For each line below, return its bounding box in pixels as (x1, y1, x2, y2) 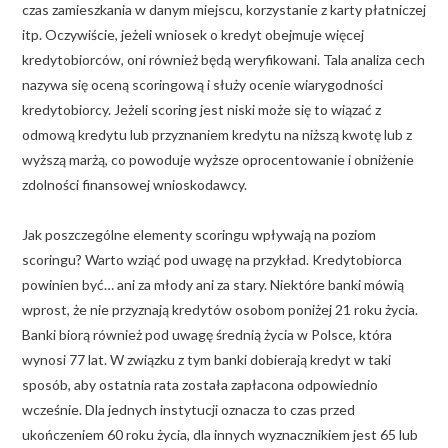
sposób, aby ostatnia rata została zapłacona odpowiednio (22, 375, 378, 393)
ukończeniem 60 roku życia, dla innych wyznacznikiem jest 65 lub (22, 425, 418, 443)
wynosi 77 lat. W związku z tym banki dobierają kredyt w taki (22, 350, 391, 368)
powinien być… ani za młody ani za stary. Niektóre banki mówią (22, 275, 404, 293)
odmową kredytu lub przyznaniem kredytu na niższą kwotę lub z (22, 125, 412, 143)
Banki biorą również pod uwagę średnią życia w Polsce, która (22, 325, 392, 343)
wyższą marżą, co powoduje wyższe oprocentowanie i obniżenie (22, 150, 414, 168)
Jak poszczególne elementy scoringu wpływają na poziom (22, 225, 376, 243)
